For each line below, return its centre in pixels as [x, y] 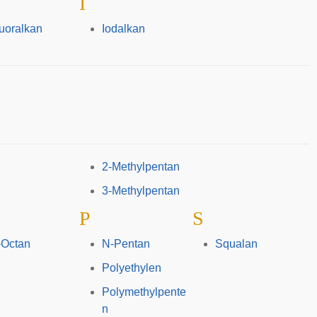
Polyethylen [131, 268]
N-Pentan [126, 244]
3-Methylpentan [140, 191]
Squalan [236, 244]
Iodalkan [123, 29]
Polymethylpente [144, 292]
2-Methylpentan [140, 167]
